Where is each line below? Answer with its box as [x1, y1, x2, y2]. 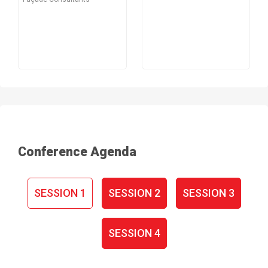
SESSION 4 [108, 227, 160, 240]
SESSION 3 [182, 187, 234, 200]
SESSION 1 [33, 187, 86, 200]
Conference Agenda [18, 144, 136, 160]
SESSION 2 [108, 187, 160, 200]
